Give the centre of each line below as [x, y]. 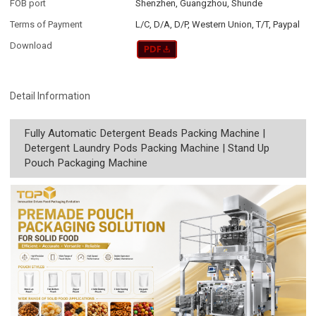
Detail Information [50, 96]
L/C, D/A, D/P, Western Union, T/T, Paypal [218, 25]
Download [31, 46]
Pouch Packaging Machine [86, 163]
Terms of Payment [47, 25]
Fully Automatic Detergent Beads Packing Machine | [145, 134]
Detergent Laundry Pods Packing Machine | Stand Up [147, 148]
